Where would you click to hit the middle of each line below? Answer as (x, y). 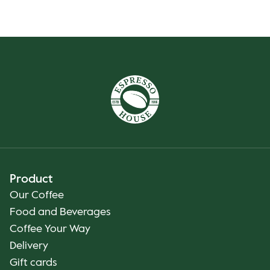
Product (31, 180)
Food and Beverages (60, 212)
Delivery (29, 246)
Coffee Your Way (50, 229)
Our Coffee (37, 195)
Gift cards (33, 263)
